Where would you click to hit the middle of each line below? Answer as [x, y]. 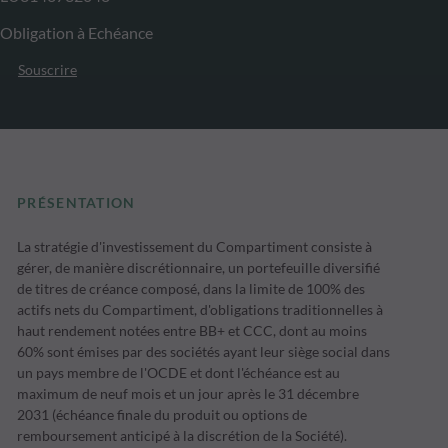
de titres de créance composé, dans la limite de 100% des [191, 289]
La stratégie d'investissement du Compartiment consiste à [195, 247]
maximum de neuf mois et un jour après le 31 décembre [188, 394]
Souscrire [47, 69]
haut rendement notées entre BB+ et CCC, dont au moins [192, 331]
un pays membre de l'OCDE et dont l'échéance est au [179, 373]
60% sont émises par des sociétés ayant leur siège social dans [204, 352]
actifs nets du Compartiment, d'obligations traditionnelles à [200, 310]
